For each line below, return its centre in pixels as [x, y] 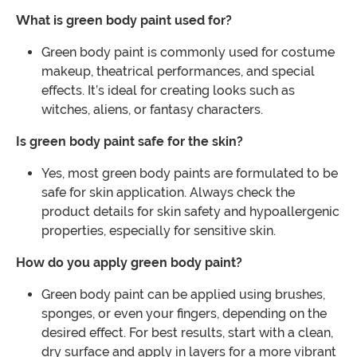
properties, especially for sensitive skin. [159, 231]
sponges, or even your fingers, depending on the [184, 314]
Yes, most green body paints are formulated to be [190, 174]
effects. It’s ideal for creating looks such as [168, 91]
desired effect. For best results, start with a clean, [187, 333]
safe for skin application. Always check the [168, 193]
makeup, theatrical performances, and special [178, 72]
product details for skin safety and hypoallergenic [190, 212]
